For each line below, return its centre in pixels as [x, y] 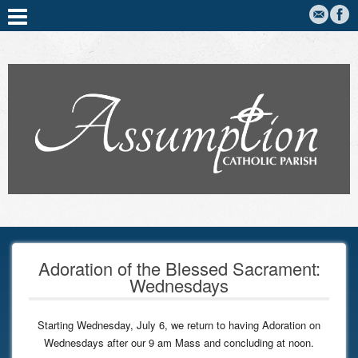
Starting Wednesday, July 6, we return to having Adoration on [179, 325]
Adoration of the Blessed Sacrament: [179, 268]
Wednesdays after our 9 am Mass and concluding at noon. [179, 343]
